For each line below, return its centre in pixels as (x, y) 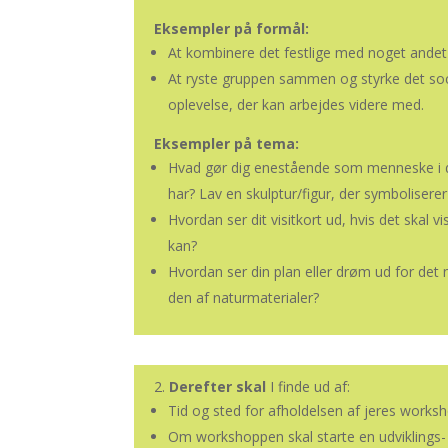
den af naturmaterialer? (244, 297)
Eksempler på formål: (232, 28)
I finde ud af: (308, 386)
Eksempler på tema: (227, 143)
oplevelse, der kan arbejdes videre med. (296, 104)
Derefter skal (216, 386)
